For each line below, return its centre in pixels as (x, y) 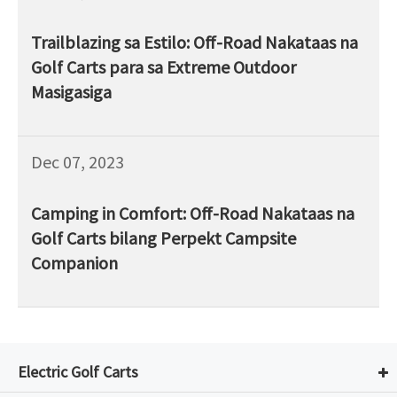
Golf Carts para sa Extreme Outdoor (163, 67)
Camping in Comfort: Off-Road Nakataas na (193, 214)
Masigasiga (71, 92)
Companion (74, 263)
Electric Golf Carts (78, 372)
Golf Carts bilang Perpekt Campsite (163, 238)
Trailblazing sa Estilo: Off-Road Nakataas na (195, 43)
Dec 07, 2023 (78, 162)
